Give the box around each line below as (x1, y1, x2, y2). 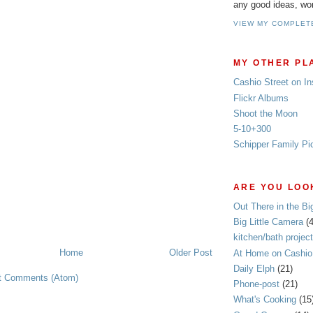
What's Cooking (233, 294, 296, 305)
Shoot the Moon (233, 108, 298, 119)
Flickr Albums (233, 92, 289, 103)
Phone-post (233, 279, 279, 290)
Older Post (169, 247, 212, 258)
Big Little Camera (233, 217, 303, 228)
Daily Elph (233, 263, 275, 274)
